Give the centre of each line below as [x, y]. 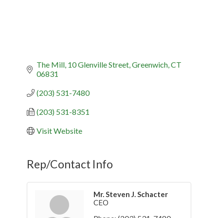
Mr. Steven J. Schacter [131, 194]
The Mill [51, 65]
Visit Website [59, 131]
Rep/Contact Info [70, 164]
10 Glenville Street [98, 65]
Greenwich [150, 65]
